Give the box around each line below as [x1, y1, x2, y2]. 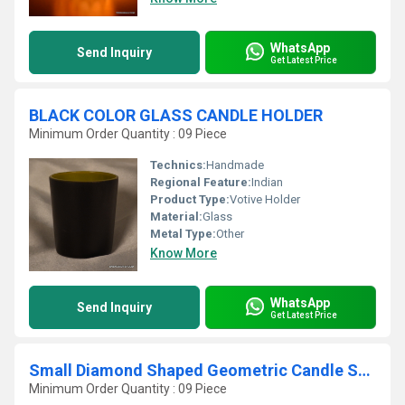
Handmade [206, 158, 264, 172]
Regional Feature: [150, 175, 251, 189]
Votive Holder [230, 193, 300, 206]
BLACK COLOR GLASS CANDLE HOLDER [29, 106, 323, 125]
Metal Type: [150, 227, 216, 240]
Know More [150, 246, 217, 260]
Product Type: [150, 193, 230, 206]
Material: [150, 210, 202, 223]
